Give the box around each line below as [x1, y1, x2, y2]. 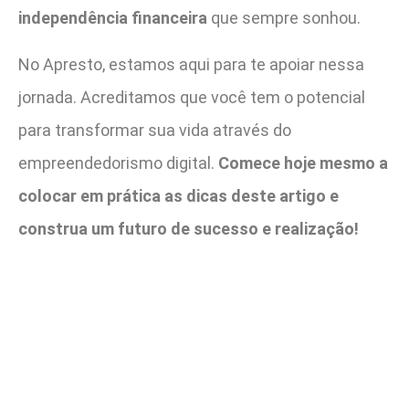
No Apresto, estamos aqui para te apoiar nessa [18, 54, 364, 74]
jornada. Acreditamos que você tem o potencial [18, 87, 365, 107]
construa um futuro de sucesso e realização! [18, 218, 359, 238]
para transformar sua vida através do [18, 120, 291, 140]
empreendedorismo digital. [18, 152, 218, 173]
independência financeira [18, 8, 207, 28]
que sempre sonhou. [207, 8, 361, 28]
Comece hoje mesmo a [218, 152, 388, 173]
